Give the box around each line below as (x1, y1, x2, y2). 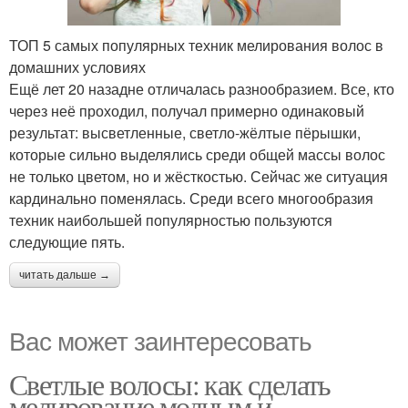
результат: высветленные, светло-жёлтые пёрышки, (9, 122, 361, 144)
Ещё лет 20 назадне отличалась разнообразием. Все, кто (9, 78, 394, 100)
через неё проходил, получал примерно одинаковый (9, 100, 364, 122)
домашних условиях (9, 56, 146, 78)
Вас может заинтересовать (9, 321, 311, 359)
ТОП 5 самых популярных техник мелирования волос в (9, 35, 383, 56)
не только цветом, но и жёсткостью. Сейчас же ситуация (9, 166, 388, 188)
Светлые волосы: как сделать (9, 364, 331, 404)
